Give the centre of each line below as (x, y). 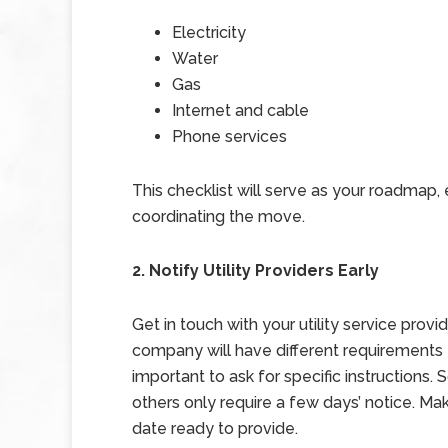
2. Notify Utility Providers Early (255, 270)
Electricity (209, 32)
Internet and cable (240, 110)
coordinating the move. (218, 216)
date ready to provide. (215, 428)
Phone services (229, 136)
